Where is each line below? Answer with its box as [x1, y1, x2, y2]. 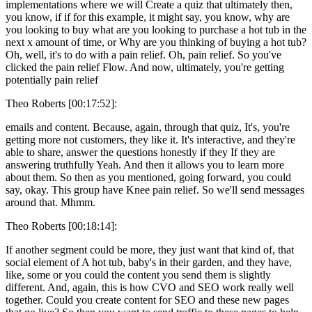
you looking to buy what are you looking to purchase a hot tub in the [6, 23, 306, 36]
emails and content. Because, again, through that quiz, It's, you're [6, 120, 290, 133]
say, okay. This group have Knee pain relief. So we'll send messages [6, 183, 304, 196]
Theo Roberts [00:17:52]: [6, 97, 117, 109]
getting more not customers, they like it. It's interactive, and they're [6, 133, 295, 146]
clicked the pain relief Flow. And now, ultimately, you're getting [6, 61, 284, 73]
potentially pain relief [6, 73, 98, 86]
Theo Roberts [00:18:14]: [6, 219, 117, 232]
